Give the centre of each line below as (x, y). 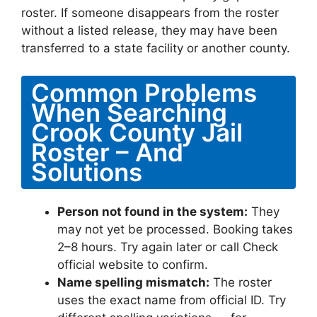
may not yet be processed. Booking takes (175, 229)
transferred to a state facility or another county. (156, 48)
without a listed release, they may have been (149, 30)
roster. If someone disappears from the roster (150, 13)
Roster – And (107, 152)
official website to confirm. (133, 264)
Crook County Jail (137, 132)
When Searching (129, 112)
